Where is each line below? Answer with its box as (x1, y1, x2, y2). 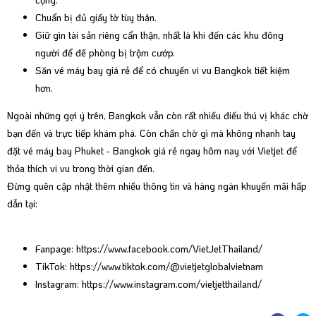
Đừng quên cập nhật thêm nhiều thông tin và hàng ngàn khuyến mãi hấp (7, 179, 307, 193)
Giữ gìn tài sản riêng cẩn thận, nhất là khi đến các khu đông (35, 28, 284, 42)
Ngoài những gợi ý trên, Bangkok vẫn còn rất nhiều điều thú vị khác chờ (7, 109, 308, 123)
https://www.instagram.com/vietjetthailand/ (82, 277, 262, 291)
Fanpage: (35, 242, 76, 256)
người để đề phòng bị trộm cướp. (35, 46, 175, 60)
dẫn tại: (7, 197, 37, 211)
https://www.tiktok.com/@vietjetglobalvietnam (70, 260, 263, 274)
